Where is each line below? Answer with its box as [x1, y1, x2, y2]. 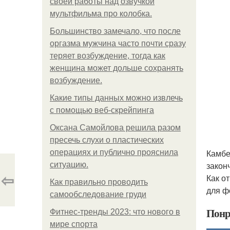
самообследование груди [50, 190, 146, 199]
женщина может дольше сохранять [50, 64, 183, 72]
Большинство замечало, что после [50, 27, 181, 35]
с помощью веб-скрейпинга [50, 106, 154, 114]
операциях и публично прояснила [50, 148, 178, 157]
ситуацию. [50, 160, 88, 169]
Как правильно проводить [50, 178, 148, 186]
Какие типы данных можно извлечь [50, 93, 183, 102]
